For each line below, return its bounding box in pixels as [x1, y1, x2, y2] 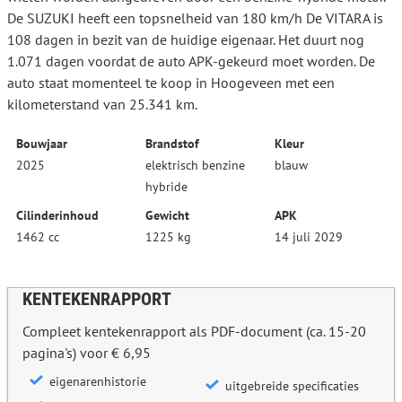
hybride [144, 179, 188, 196]
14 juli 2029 [275, 229, 344, 246]
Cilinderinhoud [16, 207, 99, 224]
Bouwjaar [16, 135, 67, 153]
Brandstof [144, 135, 199, 153]
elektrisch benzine [144, 157, 245, 174]
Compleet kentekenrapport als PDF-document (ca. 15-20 [22, 322, 366, 341]
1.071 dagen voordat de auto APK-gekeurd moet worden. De [7, 52, 375, 71]
